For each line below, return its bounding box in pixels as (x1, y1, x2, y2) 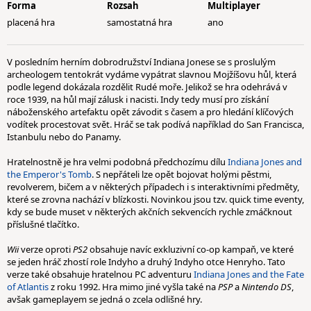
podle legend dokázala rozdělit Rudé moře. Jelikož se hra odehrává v (7, 81, 287, 93)
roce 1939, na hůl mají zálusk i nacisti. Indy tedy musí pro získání (7, 93, 269, 106)
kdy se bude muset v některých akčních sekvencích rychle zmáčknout (7, 205, 292, 218)
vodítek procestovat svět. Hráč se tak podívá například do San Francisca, (7, 118, 304, 131)
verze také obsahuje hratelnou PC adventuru (7, 268, 194, 280)
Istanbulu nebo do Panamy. (7, 131, 121, 143)
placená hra (7, 16, 55, 28)
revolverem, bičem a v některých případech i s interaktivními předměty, (7, 180, 299, 193)
